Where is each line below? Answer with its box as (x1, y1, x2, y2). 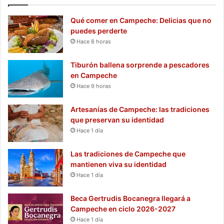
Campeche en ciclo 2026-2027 (70, 204, 175, 213)
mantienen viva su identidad (70, 159, 166, 168)
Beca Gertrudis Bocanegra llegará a (70, 193, 190, 202)
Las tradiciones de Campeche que (70, 149, 185, 158)
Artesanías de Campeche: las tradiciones (70, 104, 209, 113)
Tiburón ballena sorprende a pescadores (70, 60, 209, 69)
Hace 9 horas (76, 82, 111, 89)
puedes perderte (70, 26, 127, 35)
